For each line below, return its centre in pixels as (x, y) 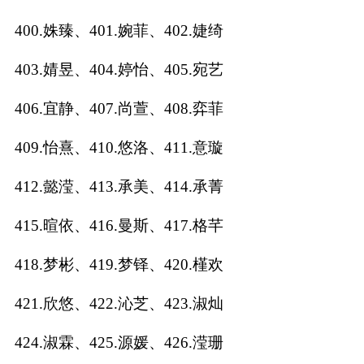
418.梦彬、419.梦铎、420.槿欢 (119, 264)
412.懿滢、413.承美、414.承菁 (119, 186)
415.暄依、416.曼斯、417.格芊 (119, 225)
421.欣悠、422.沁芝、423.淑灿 (119, 303)
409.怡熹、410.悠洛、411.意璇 (119, 147)
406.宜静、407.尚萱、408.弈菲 (119, 108)
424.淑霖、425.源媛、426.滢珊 (119, 342)
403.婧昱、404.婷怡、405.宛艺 (119, 69)
